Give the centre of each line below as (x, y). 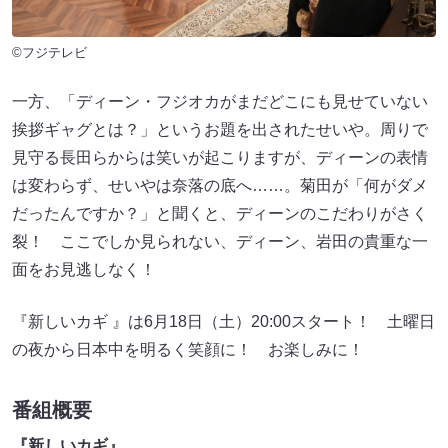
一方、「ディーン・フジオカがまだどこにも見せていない (220, 101)
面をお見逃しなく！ (84, 269)
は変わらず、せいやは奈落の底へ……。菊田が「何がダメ (220, 185)
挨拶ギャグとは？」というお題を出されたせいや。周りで (220, 129)
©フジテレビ (49, 52)
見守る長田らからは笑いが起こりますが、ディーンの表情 (220, 157)
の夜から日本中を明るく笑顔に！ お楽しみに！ (188, 349)
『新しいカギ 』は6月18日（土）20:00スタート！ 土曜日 (223, 321)
